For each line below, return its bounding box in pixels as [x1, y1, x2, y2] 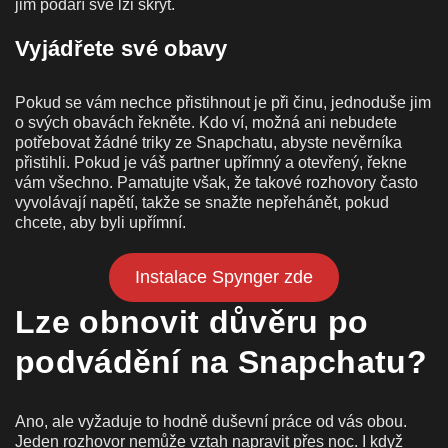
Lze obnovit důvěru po [15, 303, 369, 340]
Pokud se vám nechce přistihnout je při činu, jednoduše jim [15, 93, 431, 111]
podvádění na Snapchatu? [15, 343, 427, 380]
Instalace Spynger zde [135, 266, 313, 287]
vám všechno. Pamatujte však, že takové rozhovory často [15, 173, 418, 191]
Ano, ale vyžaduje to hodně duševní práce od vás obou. [15, 412, 407, 430]
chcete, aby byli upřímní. [15, 213, 186, 231]
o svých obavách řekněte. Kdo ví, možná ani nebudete [15, 113, 397, 131]
